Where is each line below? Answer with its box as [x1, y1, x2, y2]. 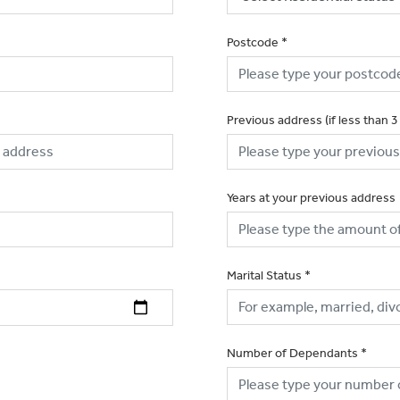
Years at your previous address [227, 189, 396, 205]
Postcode [227, 34, 279, 50]
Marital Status [227, 267, 302, 283]
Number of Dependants [227, 345, 358, 361]
